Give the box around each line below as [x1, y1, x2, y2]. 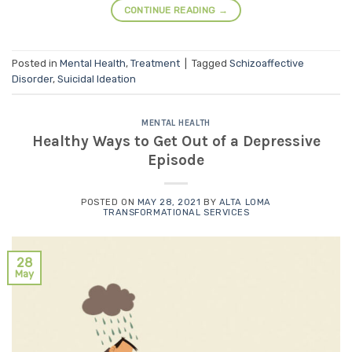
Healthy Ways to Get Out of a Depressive [31, 131, 321, 150]
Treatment [130, 57, 180, 70]
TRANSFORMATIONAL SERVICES [102, 207, 250, 218]
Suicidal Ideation [57, 73, 136, 86]
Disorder [12, 73, 53, 86]
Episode [148, 150, 204, 169]
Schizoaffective [229, 57, 304, 70]
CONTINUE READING [123, 4, 218, 16]
